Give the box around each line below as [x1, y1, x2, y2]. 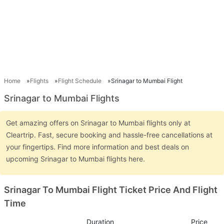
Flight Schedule [58, 76, 101, 84]
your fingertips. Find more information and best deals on [6, 142, 189, 151]
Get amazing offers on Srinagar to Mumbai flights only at [6, 118, 190, 127]
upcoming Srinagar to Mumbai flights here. [6, 154, 147, 163]
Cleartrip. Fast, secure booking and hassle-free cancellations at [6, 130, 212, 139]
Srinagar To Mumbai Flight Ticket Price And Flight [4, 184, 217, 195]
